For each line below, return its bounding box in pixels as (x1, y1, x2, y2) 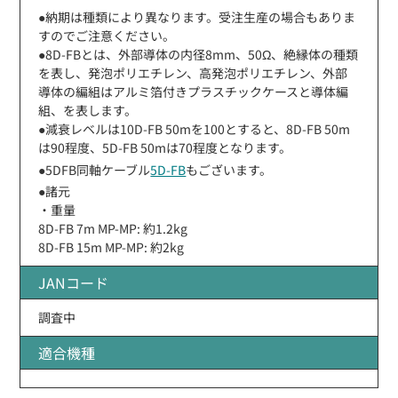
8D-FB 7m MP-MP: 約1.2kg (38, 219, 188, 237)
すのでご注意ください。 (38, 26, 176, 44)
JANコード (38, 271, 109, 293)
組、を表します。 (38, 100, 138, 119)
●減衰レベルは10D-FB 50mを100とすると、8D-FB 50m (38, 119, 351, 138)
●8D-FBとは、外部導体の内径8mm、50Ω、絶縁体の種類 (38, 44, 359, 63)
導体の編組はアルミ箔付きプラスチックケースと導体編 (38, 82, 349, 100)
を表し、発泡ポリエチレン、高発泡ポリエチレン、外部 (38, 63, 348, 82)
